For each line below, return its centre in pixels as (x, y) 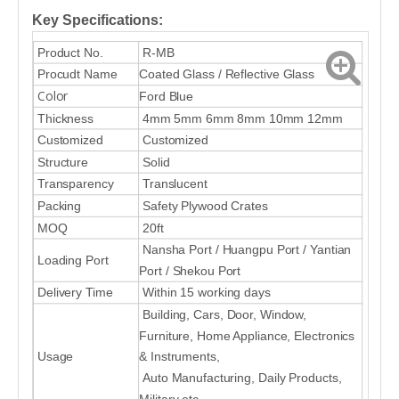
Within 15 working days (205, 293)
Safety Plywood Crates (204, 206)
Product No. (68, 52)
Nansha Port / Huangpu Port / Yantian (245, 250)
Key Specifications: (98, 20)
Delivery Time (73, 293)
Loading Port (71, 260)
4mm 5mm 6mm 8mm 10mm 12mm (241, 118)
